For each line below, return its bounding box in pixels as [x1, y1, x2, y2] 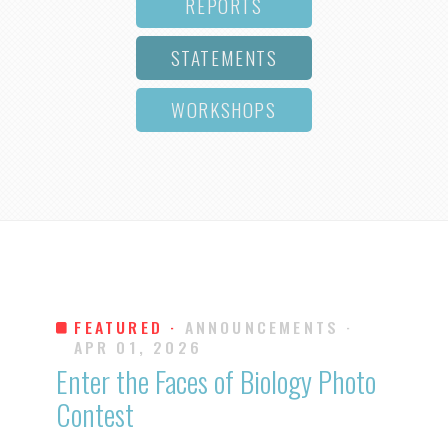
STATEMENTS [170, 42, 278, 72]
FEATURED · [74, 314, 178, 339]
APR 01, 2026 [73, 334, 202, 359]
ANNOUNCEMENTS [184, 314, 340, 339]
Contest [56, 392, 134, 435]
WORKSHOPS [171, 94, 277, 124]
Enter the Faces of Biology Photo [56, 359, 376, 402]
